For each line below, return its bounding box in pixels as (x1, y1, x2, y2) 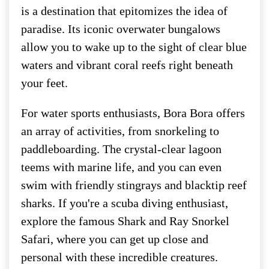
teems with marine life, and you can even (21, 160, 222, 174)
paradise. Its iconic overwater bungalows (21, 22, 220, 35)
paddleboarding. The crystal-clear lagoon (21, 142, 222, 156)
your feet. (21, 76, 68, 89)
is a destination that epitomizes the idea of (21, 4, 228, 17)
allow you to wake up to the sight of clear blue (21, 40, 247, 53)
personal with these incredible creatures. (21, 250, 218, 264)
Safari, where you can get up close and (21, 232, 208, 246)
